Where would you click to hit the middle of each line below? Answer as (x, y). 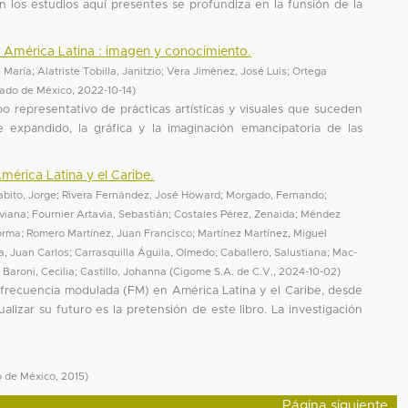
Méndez (321, 214)
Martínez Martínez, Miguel (263, 233)
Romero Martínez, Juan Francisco (110, 233)
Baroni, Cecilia (39, 271)
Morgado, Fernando (275, 195)
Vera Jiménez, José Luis (227, 71)
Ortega (310, 71)
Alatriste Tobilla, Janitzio (100, 71)
